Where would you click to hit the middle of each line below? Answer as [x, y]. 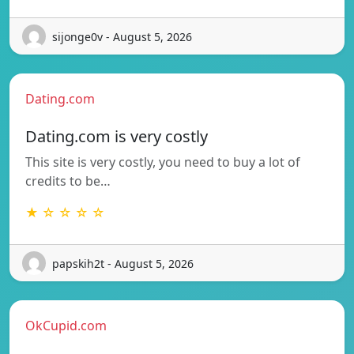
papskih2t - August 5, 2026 [123, 263]
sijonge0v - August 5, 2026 [122, 36]
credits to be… [68, 181]
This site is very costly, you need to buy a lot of [163, 162]
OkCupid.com [66, 326]
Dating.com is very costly [117, 137]
